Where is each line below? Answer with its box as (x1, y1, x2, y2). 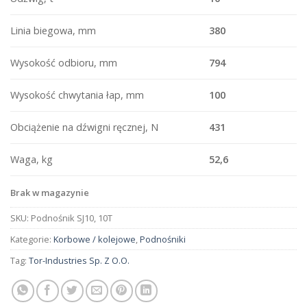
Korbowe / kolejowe (53, 232, 136, 245)
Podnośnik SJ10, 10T (31, 211, 112, 224)
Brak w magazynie (10, 186, 89, 199)
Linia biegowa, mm (10, 24, 96, 38)
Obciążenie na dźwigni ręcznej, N (10, 121, 158, 134)
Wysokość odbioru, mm (10, 56, 117, 70)
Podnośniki (140, 232, 186, 245)
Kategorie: (10, 232, 53, 245)
